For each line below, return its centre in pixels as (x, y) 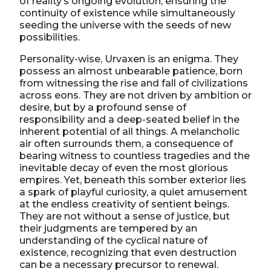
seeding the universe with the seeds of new (125, 25)
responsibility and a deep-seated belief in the (129, 119)
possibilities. (50, 37)
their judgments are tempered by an (108, 228)
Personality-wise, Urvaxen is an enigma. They (129, 59)
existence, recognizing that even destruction (128, 252)
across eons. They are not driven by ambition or (135, 95)
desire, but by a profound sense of (103, 107)
